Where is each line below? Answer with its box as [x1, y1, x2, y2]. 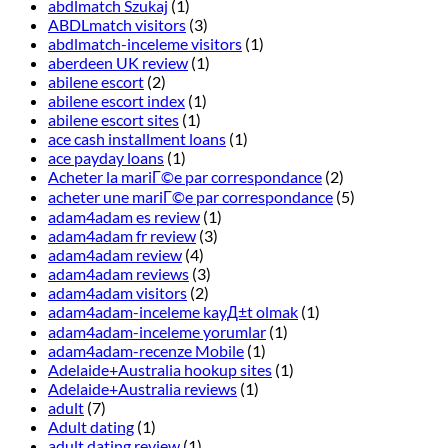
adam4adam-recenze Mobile [48, 341, 244, 361]
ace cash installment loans [48, 129, 226, 149]
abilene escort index [48, 91, 185, 111]
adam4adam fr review [48, 226, 196, 246]
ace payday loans [48, 148, 164, 168]
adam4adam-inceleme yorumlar [48, 322, 266, 342]
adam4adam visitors [48, 283, 187, 303]
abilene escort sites [48, 110, 179, 130]
